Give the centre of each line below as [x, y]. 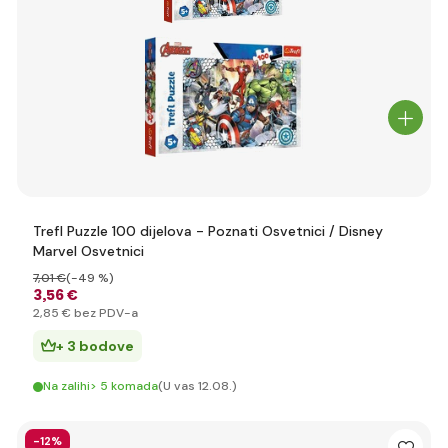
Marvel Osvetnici [88, 251]
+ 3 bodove [95, 346]
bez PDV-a [104, 313]
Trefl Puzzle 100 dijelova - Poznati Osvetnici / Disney [208, 231]
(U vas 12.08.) [197, 386]
